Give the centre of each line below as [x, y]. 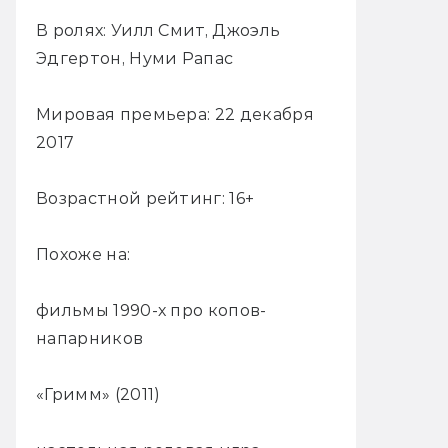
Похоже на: [83, 254]
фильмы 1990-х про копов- [151, 310]
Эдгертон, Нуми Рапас [135, 58]
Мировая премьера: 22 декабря [175, 114]
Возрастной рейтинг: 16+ [145, 198]
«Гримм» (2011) [98, 394]
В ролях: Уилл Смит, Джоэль [158, 30]
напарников [90, 338]
